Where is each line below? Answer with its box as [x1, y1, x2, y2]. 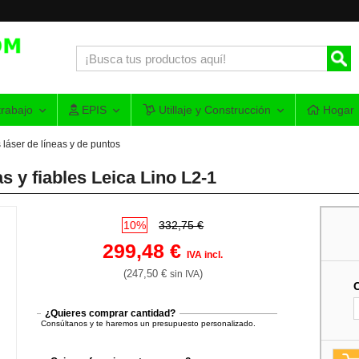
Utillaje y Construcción [155, 103, 271, 116]
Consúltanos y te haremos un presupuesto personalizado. [41, 318, 256, 328]
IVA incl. [187, 248, 224, 260]
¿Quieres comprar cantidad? [45, 307, 176, 319]
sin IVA [169, 268, 200, 280]
